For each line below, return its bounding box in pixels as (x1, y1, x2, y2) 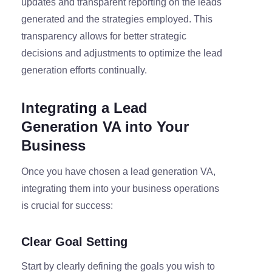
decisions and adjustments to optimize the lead (21, 48, 222, 59)
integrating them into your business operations (21, 183, 219, 194)
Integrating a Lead (21, 100, 148, 117)
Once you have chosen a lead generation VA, (21, 166, 216, 177)
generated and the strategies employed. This (21, 14, 212, 25)
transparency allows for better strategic (21, 31, 186, 42)
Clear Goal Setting (21, 235, 127, 249)
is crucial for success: (21, 200, 113, 211)
